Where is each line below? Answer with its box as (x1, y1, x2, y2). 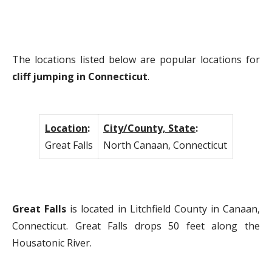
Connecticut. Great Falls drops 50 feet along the (12, 219, 260, 233)
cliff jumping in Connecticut (12, 70, 148, 84)
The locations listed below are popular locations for (12, 53, 260, 67)
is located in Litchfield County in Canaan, (66, 202, 260, 216)
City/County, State (103, 121, 195, 135)
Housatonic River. (12, 236, 92, 250)
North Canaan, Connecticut (103, 138, 227, 152)
